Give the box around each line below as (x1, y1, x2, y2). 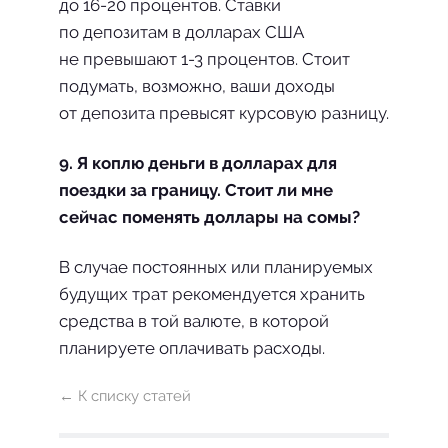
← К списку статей (59, 387, 191, 405)
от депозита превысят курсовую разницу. (59, 103, 389, 123)
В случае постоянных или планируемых (59, 257, 373, 277)
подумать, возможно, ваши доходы (59, 76, 335, 96)
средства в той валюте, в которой (59, 311, 329, 331)
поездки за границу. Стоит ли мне (59, 180, 333, 200)
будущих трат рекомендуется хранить (59, 284, 365, 304)
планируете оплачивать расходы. (59, 338, 325, 358)
